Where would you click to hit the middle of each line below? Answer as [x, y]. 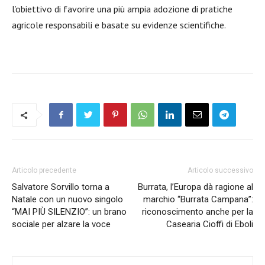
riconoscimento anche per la [198, 212]
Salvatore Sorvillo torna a [61, 187]
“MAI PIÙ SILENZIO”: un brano [69, 212]
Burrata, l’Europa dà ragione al [195, 187]
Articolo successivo [220, 170]
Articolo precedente [44, 170]
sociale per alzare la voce [61, 224]
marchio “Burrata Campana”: [198, 199]
